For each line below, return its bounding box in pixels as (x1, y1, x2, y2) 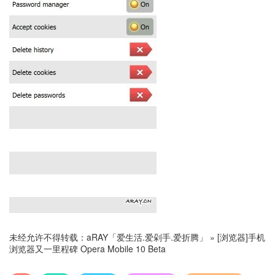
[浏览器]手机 (217, 231, 265, 244)
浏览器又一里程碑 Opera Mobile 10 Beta (9, 242, 166, 255)
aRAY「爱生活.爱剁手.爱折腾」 (87, 231, 207, 244)
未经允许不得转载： (9, 231, 87, 244)
